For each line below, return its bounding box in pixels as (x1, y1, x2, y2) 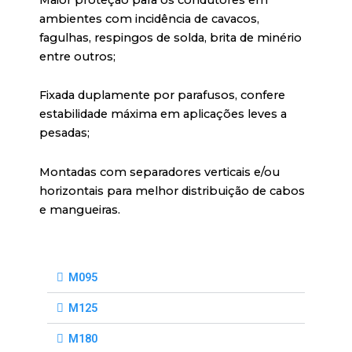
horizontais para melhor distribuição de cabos (39, 183, 305, 198)
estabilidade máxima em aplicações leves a (39, 107, 287, 122)
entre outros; (39, 49, 115, 64)
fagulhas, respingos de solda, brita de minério (39, 30, 302, 45)
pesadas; (39, 126, 90, 141)
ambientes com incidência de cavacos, (39, 11, 259, 26)
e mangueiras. (39, 202, 120, 217)
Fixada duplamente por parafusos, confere (39, 88, 285, 103)
